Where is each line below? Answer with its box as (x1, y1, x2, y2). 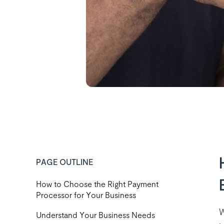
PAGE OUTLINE (36, 157, 93, 167)
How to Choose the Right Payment (36, 179, 158, 189)
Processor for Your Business (36, 190, 136, 200)
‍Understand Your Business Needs (36, 210, 155, 220)
